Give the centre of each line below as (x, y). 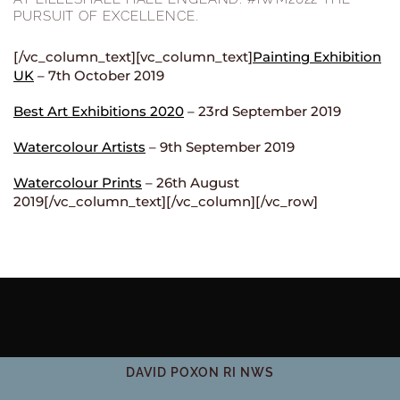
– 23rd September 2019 (262, 111)
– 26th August (191, 182)
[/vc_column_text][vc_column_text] (133, 57)
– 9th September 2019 (220, 146)
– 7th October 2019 (99, 76)
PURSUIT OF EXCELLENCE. (106, 17)
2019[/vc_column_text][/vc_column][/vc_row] (166, 201)
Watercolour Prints (78, 182)
